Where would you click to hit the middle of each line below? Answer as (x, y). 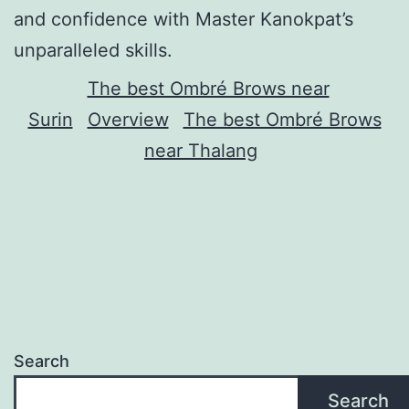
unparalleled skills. (93, 50)
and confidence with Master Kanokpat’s (184, 19)
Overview (128, 119)
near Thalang (201, 150)
